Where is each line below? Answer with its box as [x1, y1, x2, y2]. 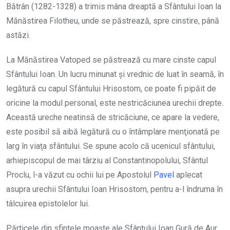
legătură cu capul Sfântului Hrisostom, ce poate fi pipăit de [6, 84, 216, 93]
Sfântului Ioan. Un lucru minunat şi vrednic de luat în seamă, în [6, 69, 224, 79]
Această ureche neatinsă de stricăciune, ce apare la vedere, [6, 112, 219, 122]
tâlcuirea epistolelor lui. [6, 199, 89, 208]
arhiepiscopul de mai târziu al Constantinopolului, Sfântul [6, 156, 208, 165]
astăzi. [6, 30, 30, 40]
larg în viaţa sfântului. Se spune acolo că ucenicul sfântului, [6, 141, 215, 151]
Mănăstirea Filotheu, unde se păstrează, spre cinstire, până [6, 16, 219, 26]
